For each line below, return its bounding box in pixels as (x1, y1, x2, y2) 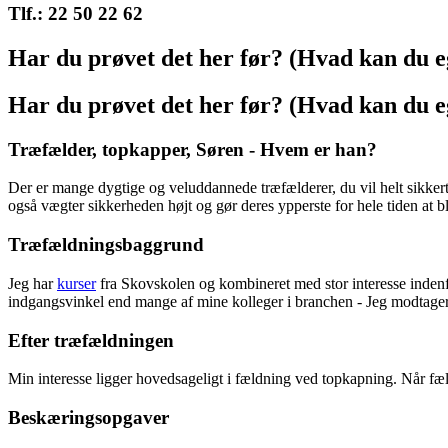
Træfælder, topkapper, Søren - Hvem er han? (8, 138, 377, 160)
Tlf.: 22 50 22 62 (8, 3, 143, 24)
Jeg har (8, 274, 57, 292)
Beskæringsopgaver (8, 407, 169, 429)
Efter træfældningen (8, 329, 174, 351)
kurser (57, 274, 96, 292)
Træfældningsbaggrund (8, 234, 204, 256)
